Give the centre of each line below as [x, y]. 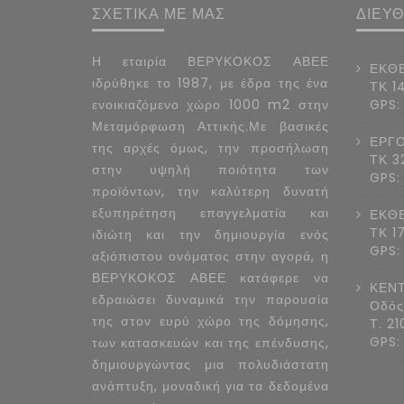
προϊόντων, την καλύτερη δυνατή [211, 191]
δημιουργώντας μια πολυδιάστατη [211, 364]
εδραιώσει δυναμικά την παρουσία [211, 299]
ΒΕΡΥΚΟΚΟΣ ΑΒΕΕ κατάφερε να [211, 278]
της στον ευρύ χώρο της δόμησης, [211, 321]
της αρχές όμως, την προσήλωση [211, 148]
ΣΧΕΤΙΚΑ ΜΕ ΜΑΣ [159, 14]
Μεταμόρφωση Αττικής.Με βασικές [211, 126]
